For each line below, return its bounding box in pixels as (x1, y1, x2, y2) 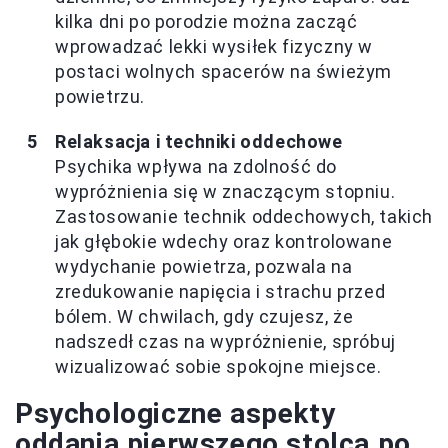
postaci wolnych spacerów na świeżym (55, 60, 393, 82)
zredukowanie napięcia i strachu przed (55, 280, 386, 302)
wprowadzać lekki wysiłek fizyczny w (55, 35, 374, 57)
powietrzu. (55, 85, 145, 107)
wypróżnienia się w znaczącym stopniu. (55, 180, 396, 202)
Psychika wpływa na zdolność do (55, 155, 338, 177)
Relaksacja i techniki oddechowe (55, 130, 343, 152)
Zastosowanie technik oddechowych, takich (55, 205, 434, 227)
